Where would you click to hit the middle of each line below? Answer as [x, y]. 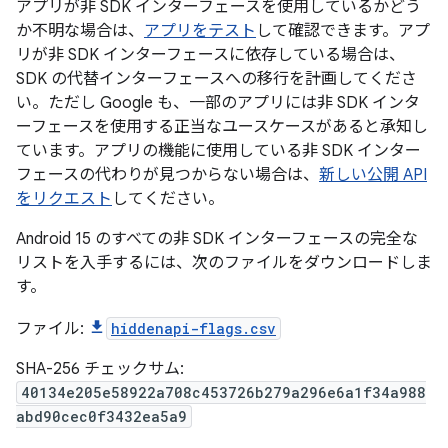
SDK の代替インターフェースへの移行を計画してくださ [216, 79]
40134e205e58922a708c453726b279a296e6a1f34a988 [223, 392]
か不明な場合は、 [80, 31]
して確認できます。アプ [343, 31]
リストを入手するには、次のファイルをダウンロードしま [224, 263]
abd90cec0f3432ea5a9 [101, 416]
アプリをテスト [200, 31]
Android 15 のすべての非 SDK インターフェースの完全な [217, 239]
